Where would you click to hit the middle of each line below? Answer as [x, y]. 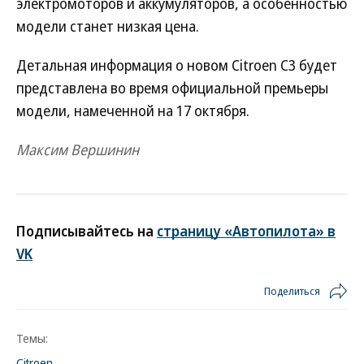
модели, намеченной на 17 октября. [133, 110]
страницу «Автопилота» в [246, 231]
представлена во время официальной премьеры [172, 88]
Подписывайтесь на [87, 231]
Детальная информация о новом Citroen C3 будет [177, 65]
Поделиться [292, 291]
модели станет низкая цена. [108, 26]
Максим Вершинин [78, 149]
